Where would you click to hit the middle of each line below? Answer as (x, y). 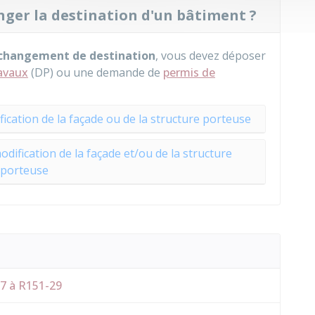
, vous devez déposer (211, 56)
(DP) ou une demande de (96, 72)
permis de (189, 72)
